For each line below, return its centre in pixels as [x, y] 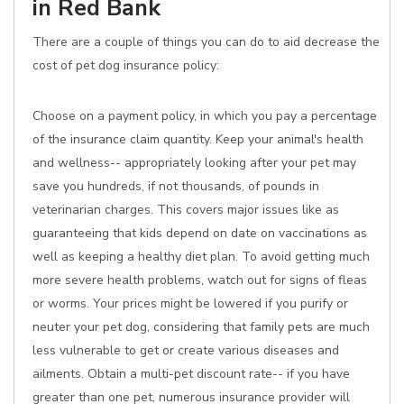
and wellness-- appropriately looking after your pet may [194, 163]
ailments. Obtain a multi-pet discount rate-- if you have [191, 374]
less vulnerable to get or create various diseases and [186, 350]
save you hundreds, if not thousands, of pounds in [176, 186]
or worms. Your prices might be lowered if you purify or [190, 303]
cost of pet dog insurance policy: [126, 65]
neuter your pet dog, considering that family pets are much [201, 327]
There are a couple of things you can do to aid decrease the [206, 42]
